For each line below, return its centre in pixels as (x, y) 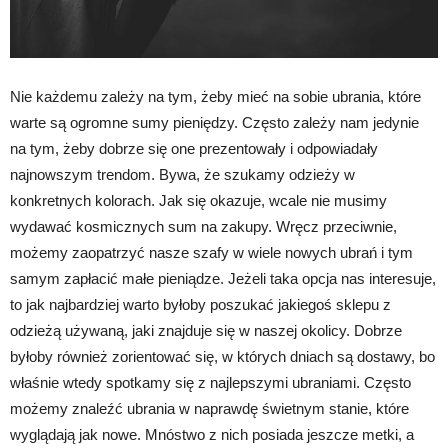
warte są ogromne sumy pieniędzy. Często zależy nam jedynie (214, 122)
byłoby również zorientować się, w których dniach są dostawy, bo (222, 356)
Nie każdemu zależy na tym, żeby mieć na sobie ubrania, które (215, 96)
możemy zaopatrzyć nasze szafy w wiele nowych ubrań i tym (211, 252)
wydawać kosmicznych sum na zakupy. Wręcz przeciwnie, (203, 226)
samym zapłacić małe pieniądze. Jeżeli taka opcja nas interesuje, (223, 278)
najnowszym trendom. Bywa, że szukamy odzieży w (182, 174)
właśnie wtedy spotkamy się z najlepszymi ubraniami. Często (210, 382)
